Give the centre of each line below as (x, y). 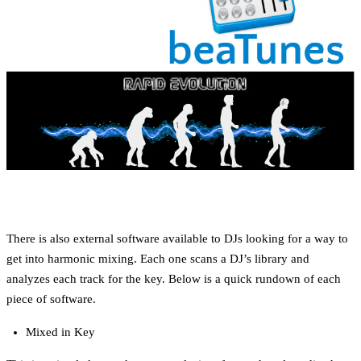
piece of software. (51, 299)
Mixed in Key (60, 332)
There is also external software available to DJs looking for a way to (177, 238)
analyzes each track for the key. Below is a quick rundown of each (174, 278)
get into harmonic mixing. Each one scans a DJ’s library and (158, 258)
